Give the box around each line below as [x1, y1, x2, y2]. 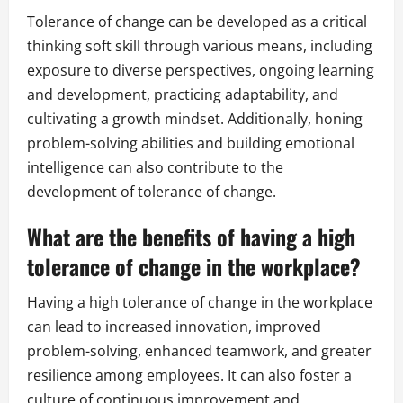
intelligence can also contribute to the [27, 157, 283, 178]
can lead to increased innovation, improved [27, 317, 321, 337]
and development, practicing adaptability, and [27, 85, 338, 105]
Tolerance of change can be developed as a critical [27, 12, 367, 32]
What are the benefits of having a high [27, 220, 355, 254]
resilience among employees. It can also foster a [27, 365, 352, 386]
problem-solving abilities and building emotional [27, 133, 354, 154]
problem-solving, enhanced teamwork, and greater [27, 341, 372, 362]
